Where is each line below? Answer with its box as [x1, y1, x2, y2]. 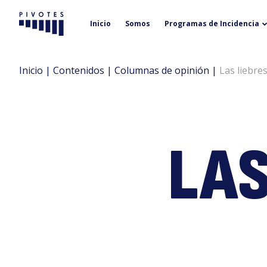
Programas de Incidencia [164, 18, 260, 29]
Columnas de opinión [114, 64, 209, 77]
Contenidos [53, 64, 104, 77]
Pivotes [18, 19, 68, 38]
